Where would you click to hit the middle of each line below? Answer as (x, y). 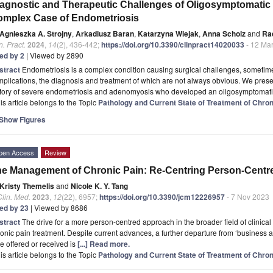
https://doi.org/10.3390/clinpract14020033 (173, 44)
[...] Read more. (104, 243)
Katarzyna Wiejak (168, 33)
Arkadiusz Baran (105, 33)
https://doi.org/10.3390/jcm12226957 (162, 197)
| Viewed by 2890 (54, 55)
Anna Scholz (224, 33)
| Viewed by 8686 (58, 207)
